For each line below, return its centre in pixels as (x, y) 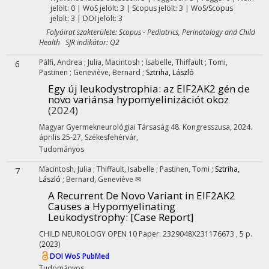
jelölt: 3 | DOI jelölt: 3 (86, 18)
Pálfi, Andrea (62, 62)
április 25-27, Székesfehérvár (88, 137)
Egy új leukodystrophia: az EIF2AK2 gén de (149, 89)
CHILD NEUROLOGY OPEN (83, 234)
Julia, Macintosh (115, 62)
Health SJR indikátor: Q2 (79, 42)
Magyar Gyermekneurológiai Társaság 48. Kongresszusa (134, 127)
